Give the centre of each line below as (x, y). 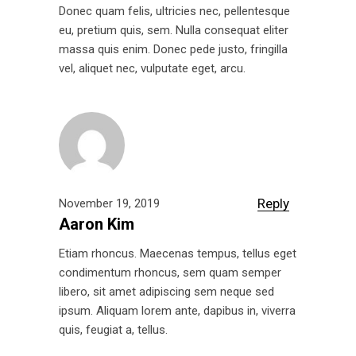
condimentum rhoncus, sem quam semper (170, 273)
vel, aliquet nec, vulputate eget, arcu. (152, 69)
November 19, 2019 (109, 204)
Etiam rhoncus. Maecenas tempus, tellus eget (178, 254)
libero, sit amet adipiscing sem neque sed (166, 292)
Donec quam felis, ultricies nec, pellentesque (174, 12)
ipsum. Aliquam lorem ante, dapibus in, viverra (177, 311)
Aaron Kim (97, 224)
